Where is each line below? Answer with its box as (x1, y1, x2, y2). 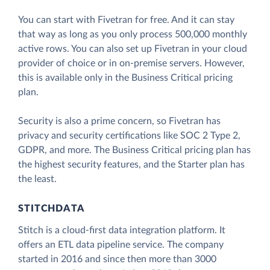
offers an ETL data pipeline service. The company (18, 240, 224, 250)
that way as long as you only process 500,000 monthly (18, 30, 247, 40)
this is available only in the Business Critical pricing (18, 73, 233, 83)
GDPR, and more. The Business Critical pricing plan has (18, 145, 251, 155)
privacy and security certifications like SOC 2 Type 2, (18, 131, 240, 141)
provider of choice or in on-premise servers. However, (18, 58, 245, 69)
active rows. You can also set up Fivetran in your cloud (18, 44, 247, 54)
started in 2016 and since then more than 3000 (18, 254, 216, 265)
